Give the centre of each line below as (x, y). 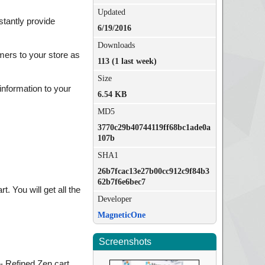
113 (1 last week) (127, 61)
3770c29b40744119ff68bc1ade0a (154, 127)
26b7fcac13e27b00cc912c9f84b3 (153, 171)
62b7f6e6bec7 (121, 182)
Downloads (116, 45)
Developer (114, 199)
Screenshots (125, 242)
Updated (111, 12)
